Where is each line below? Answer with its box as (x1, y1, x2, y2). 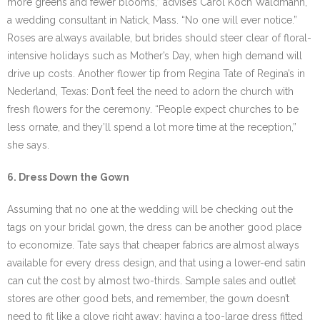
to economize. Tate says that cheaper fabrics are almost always (7, 239, 299, 251)
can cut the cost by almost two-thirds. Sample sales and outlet (7, 275, 296, 286)
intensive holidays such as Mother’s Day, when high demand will (7, 50, 302, 61)
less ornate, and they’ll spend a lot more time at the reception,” (7, 121, 296, 133)
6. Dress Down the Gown (7, 171, 129, 183)
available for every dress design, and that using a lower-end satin (7, 257, 306, 269)
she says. (7, 139, 49, 151)
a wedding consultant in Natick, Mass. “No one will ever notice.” (7, 14, 297, 26)
